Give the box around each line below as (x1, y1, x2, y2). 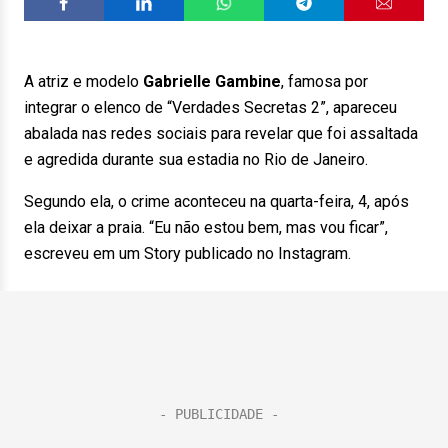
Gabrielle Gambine (143, 72, 281, 91)
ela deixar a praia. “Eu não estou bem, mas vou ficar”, (24, 218, 388, 237)
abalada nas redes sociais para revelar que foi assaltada (24, 124, 418, 143)
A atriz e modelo (24, 72, 143, 91)
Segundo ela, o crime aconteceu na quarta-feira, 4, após (24, 192, 409, 211)
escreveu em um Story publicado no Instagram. (24, 244, 351, 263)
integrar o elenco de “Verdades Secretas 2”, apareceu (24, 98, 397, 117)
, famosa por (281, 72, 368, 91)
